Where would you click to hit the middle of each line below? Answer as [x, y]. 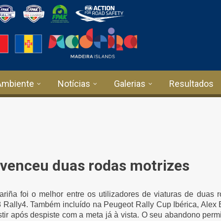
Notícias [74, 84]
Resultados [191, 84]
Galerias [130, 84]
